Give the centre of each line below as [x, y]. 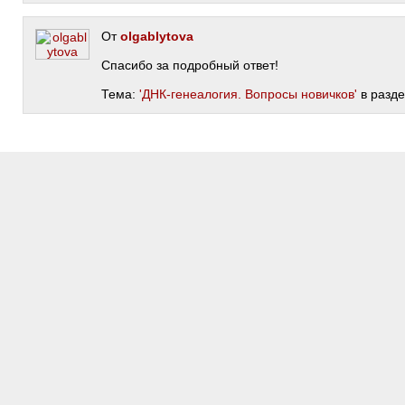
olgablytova [157, 36]
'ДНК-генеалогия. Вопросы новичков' [248, 94]
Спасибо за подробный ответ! [190, 65]
